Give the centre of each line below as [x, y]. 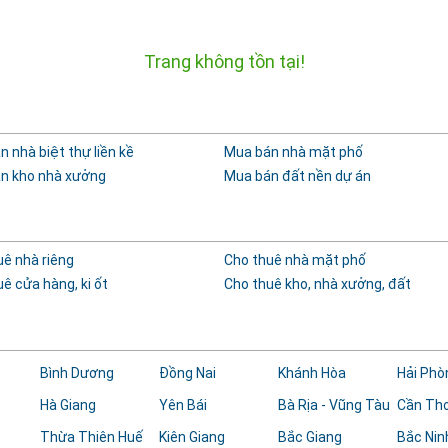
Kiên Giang [192, 437]
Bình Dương [77, 373]
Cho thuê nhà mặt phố [294, 260]
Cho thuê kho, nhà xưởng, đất [317, 284]
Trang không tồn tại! [224, 61]
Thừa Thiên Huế [92, 437]
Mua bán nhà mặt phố [293, 152]
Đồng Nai [188, 373]
